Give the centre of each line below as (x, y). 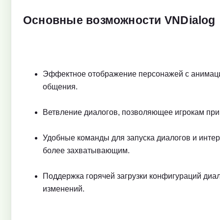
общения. (60, 87)
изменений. (64, 189)
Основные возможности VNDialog (119, 20)
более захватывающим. (86, 151)
